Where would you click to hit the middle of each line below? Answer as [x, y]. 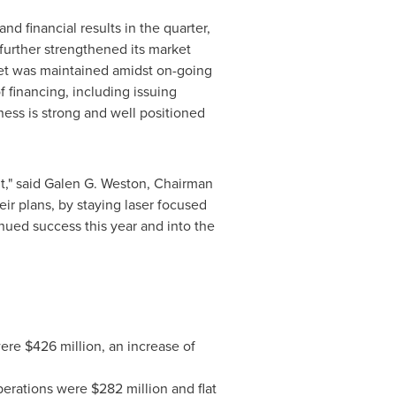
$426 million [63, 346]
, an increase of [148, 346]
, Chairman [179, 183]
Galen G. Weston [95, 183]
